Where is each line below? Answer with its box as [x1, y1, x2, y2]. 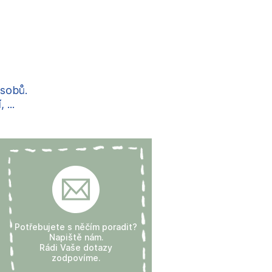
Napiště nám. [49, 232, 103, 243]
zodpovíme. [52, 253, 100, 263]
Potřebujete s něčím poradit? [15, 222, 137, 233]
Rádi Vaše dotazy [39, 242, 112, 253]
